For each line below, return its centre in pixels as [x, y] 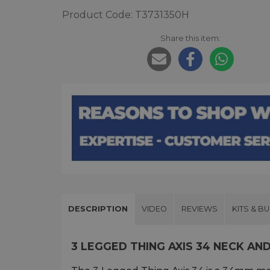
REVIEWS [199, 209]
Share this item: [190, 38]
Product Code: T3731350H [126, 15]
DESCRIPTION [98, 209]
